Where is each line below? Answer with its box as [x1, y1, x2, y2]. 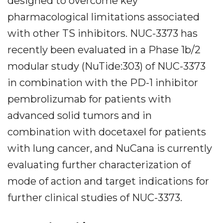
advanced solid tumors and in [7, 110, 152, 121]
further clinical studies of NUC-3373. [7, 192, 182, 204]
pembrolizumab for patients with [7, 93, 171, 105]
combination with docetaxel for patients [7, 126, 206, 138]
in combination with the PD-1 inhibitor [7, 77, 198, 89]
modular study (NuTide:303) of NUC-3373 [7, 60, 206, 72]
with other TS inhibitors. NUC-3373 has [7, 27, 198, 39]
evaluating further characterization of [7, 159, 191, 171]
